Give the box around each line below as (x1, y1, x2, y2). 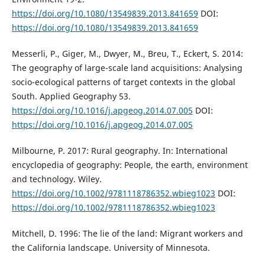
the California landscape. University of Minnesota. (11, 242, 210, 254)
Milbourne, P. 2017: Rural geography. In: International (11, 145, 228, 157)
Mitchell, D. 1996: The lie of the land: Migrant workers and (11, 228, 243, 240)
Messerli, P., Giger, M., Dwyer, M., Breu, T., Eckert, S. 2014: (11, 48, 243, 60)
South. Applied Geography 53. (11, 91, 131, 102)
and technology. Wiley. (11, 173, 102, 185)
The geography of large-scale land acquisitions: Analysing (11, 62, 243, 74)
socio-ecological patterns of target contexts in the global (11, 76, 235, 88)
